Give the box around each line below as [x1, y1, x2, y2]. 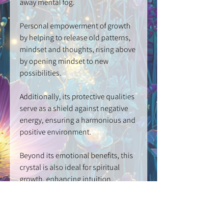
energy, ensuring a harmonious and [20, 115, 136, 126]
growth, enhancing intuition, [20, 174, 113, 185]
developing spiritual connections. [20, 197, 129, 208]
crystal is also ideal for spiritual [20, 162, 120, 173]
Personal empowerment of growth [20, 21, 131, 31]
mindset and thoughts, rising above [20, 44, 136, 55]
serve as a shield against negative [20, 103, 128, 114]
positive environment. [20, 127, 93, 137]
